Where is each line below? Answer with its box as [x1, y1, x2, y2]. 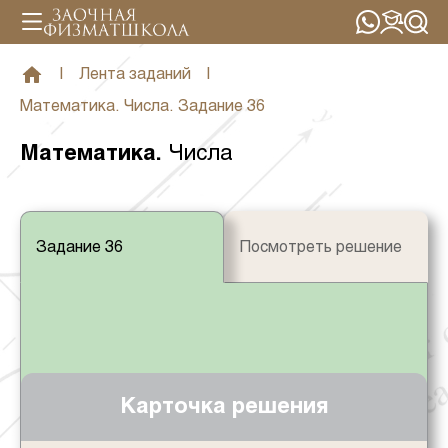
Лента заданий [79, 67, 191, 82]
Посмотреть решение [240, 239, 402, 255]
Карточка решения [119, 396, 329, 418]
